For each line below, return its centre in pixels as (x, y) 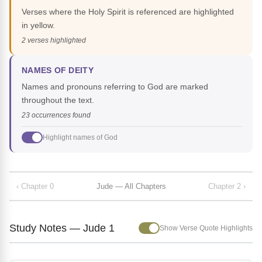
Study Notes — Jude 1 (62, 228)
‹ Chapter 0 (35, 186)
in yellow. (38, 25)
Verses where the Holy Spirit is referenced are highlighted (128, 12)
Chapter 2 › (227, 186)
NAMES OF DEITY (58, 71)
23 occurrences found (56, 116)
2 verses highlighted (54, 41)
